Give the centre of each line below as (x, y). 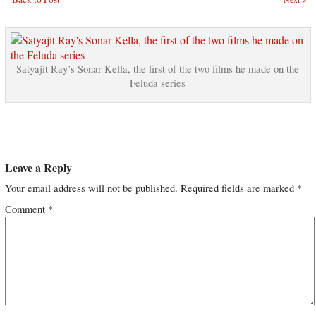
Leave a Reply (38, 168)
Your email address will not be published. (91, 188)
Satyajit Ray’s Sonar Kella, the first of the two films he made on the (158, 69)
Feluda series (158, 83)
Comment (26, 209)
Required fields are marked (238, 188)
